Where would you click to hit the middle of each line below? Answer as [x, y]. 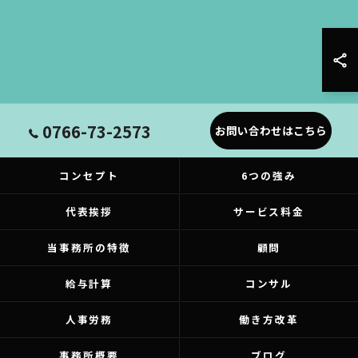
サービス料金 [269, 211]
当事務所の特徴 [89, 247]
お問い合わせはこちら [270, 130]
